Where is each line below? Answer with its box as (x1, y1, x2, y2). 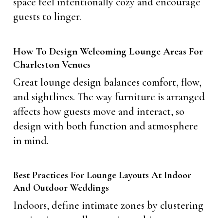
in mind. (13, 134, 49, 147)
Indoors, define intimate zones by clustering (13, 199, 203, 212)
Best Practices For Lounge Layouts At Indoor (13, 169, 191, 181)
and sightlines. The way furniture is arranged (13, 91, 205, 103)
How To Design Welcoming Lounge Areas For (13, 45, 203, 57)
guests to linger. (13, 10, 81, 23)
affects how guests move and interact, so (13, 105, 184, 118)
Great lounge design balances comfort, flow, (13, 76, 201, 89)
